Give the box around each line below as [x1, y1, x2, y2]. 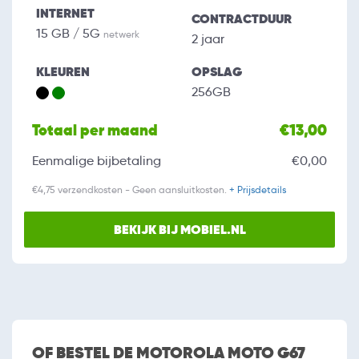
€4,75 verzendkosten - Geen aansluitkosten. [32, 184, 229, 196]
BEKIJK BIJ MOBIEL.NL [113, 221, 246, 239]
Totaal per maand [32, 120, 158, 141]
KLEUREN [36, 63, 90, 81]
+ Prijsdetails [229, 184, 286, 196]
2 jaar [192, 31, 224, 47]
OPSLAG [192, 63, 242, 81]
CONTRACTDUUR [192, 10, 292, 28]
